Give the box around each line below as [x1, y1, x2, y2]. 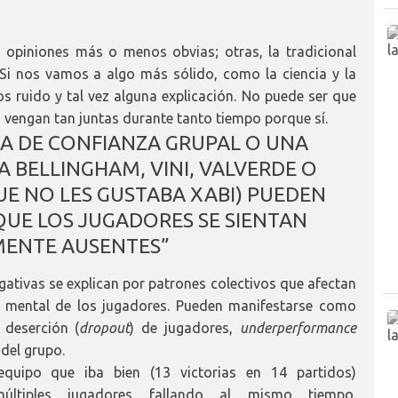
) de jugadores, [130, 319, 240, 336]
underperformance [240, 319, 356, 336]
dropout [79, 319, 131, 336]
